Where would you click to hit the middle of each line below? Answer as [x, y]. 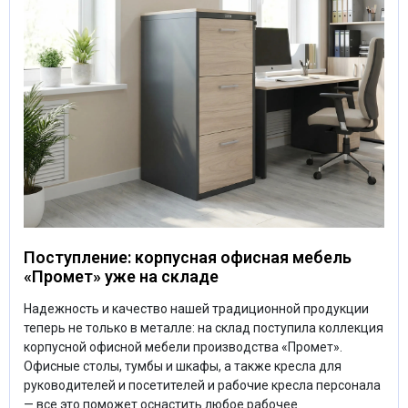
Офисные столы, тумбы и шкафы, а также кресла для [183, 366]
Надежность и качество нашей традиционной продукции [196, 308]
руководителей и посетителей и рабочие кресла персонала [202, 385]
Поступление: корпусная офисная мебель [188, 257]
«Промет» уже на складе [121, 276]
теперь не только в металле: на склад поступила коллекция [204, 327]
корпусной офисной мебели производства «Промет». [183, 347]
